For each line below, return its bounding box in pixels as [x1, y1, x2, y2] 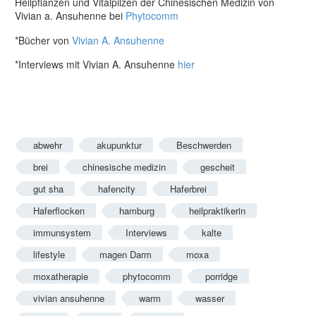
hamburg [119, 204, 154, 218]
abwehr [33, 138, 62, 152]
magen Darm [99, 248, 152, 262]
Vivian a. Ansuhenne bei [15, 8, 126, 23]
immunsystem [33, 226, 91, 240]
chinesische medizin [83, 160, 166, 174]
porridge [205, 269, 238, 284]
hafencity [98, 182, 135, 196]
